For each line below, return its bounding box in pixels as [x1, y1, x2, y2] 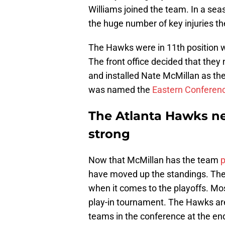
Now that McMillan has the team [88, 154, 220, 165]
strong [88, 126, 130, 141]
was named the [88, 84, 152, 95]
